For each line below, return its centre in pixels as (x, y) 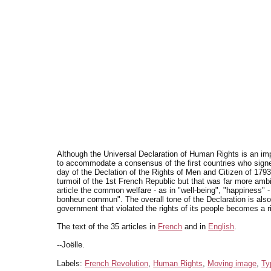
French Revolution (117, 264)
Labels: (71, 264)
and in (195, 227)
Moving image (232, 264)
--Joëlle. (71, 245)
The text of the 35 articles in (108, 227)
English (221, 227)
